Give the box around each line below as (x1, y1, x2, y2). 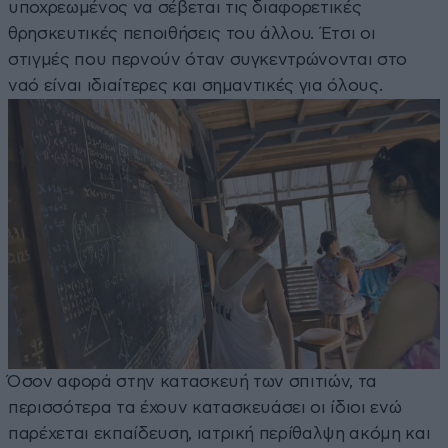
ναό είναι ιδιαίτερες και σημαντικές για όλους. (8, 77, 383, 95)
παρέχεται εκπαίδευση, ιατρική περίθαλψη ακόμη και (8, 425, 431, 443)
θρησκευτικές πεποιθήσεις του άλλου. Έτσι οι (8, 25, 376, 43)
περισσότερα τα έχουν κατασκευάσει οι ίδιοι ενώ (8, 399, 402, 417)
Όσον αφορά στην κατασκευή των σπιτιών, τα (8, 373, 378, 391)
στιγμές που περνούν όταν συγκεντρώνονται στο (8, 51, 408, 69)
